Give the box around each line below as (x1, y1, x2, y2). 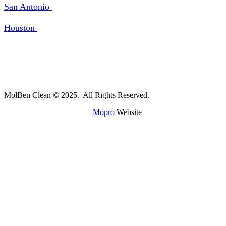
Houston (4, 22, 37, 33)
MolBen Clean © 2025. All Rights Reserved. (4, 90, 149, 99)
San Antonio (4, 1, 52, 12)
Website (114, 107, 142, 117)
